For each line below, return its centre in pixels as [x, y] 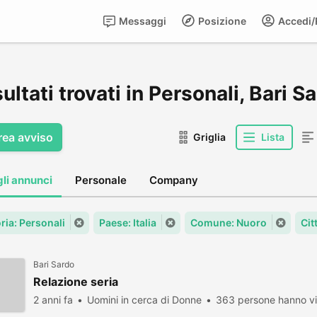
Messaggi [142, 21]
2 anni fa [53, 300]
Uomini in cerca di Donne [144, 300]
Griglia [209, 137]
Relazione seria [76, 282]
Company [174, 180]
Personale [101, 180]
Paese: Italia [128, 223]
